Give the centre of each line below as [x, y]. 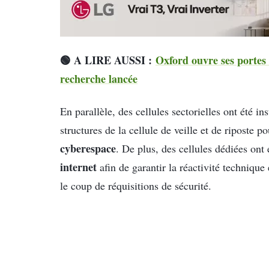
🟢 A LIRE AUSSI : [108, 60]
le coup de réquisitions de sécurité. [136, 185]
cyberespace [88, 148]
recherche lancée [99, 79]
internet [78, 167]
